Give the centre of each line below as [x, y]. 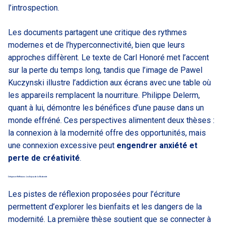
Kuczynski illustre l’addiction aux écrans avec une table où [109, 82]
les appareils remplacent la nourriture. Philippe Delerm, [104, 95]
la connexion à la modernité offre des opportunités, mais [107, 133]
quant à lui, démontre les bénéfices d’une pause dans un [106, 107]
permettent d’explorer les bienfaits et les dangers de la [105, 206]
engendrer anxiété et [157, 145]
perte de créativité [44, 158]
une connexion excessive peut [62, 145]
